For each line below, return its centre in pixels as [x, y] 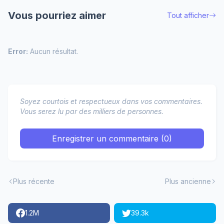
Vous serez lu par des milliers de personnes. [92, 111]
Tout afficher [188, 15]
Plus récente [34, 181]
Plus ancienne [188, 181]
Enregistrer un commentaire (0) [112, 138]
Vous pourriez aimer [57, 15]
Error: [18, 51]
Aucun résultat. [53, 51]
